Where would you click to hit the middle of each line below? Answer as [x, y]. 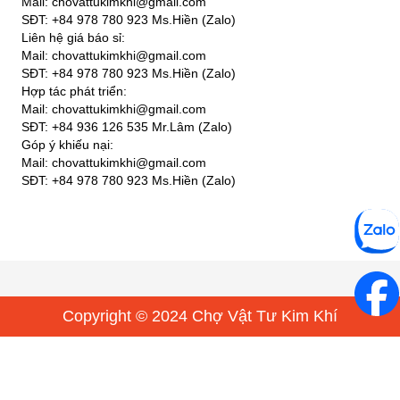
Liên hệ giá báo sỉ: [73, 37]
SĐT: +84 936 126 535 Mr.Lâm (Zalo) [127, 127]
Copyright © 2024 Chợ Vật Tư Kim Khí [200, 316]
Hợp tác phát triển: [74, 91]
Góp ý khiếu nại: [67, 145]
